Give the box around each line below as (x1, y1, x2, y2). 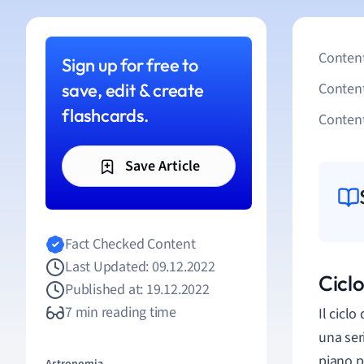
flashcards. (62, 104, 149, 127)
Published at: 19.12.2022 (65, 279, 210, 300)
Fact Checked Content (65, 234, 196, 254)
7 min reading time (65, 302, 177, 323)
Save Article (121, 156, 200, 176)
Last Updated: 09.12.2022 (65, 257, 215, 277)
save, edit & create (62, 79, 204, 102)
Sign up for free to (62, 54, 198, 76)
